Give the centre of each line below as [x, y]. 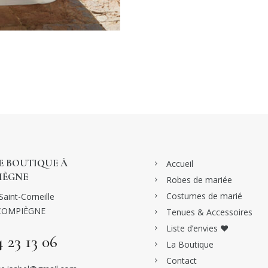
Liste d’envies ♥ [197, 229]
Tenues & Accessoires [209, 212]
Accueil [180, 164]
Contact [182, 261]
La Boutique [190, 245]
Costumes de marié [204, 196]
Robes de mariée [199, 180]
